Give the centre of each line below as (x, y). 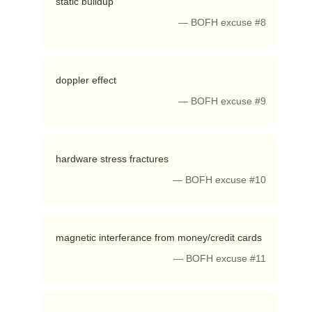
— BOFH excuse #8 (223, 23)
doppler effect (87, 80)
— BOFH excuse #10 (220, 180)
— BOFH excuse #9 (223, 101)
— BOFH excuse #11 (220, 259)
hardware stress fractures (113, 159)
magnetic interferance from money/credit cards (160, 237)
